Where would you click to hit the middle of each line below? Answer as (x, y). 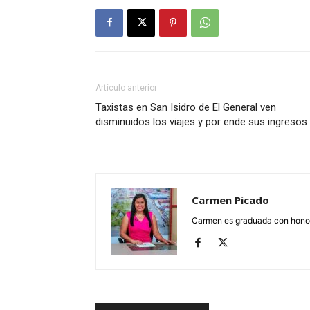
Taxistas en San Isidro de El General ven (186, 107)
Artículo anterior (126, 88)
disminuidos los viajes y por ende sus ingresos (201, 121)
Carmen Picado (230, 200)
